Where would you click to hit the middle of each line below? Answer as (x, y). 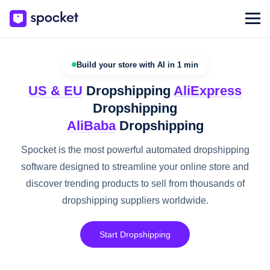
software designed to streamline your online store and (135, 166)
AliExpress (208, 90)
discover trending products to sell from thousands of (135, 183)
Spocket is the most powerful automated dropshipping (135, 149)
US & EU (55, 90)
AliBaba (91, 125)
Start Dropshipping (135, 234)
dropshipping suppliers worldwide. (135, 200)
